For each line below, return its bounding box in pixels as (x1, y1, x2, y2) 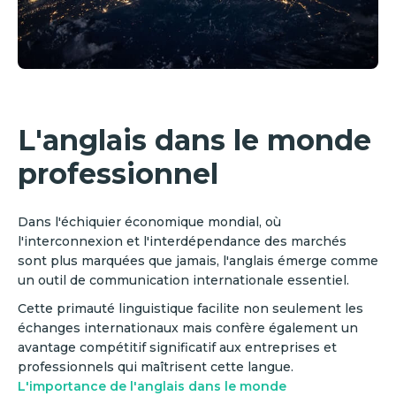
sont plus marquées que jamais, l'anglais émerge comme (18, 252, 378, 269)
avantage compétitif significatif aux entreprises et (18, 339, 337, 355)
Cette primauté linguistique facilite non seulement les (18, 300, 363, 316)
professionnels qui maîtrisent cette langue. (18, 358, 293, 375)
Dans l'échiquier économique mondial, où (18, 213, 281, 230)
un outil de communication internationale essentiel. (18, 271, 353, 288)
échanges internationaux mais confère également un (18, 319, 358, 336)
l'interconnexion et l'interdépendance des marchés (18, 232, 346, 249)
